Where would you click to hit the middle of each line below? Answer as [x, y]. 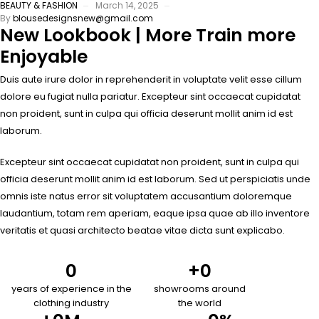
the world [200, 303]
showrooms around [200, 289]
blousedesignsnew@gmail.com [83, 19]
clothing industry [71, 303]
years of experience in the [71, 289]
